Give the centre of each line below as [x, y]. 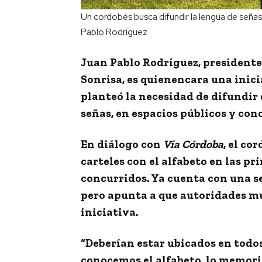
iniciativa [108, 212]
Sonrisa [101, 80]
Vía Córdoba [193, 144]
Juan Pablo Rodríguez [139, 63]
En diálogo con [122, 144]
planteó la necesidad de [145, 96]
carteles [104, 161]
